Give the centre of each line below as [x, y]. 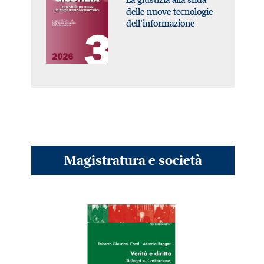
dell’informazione [160, 23]
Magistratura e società [133, 160]
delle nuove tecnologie [169, 11]
